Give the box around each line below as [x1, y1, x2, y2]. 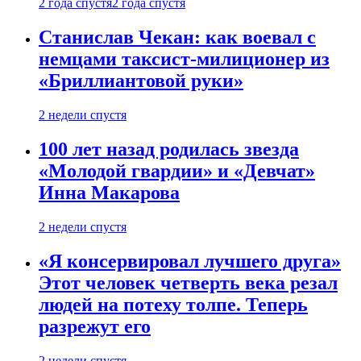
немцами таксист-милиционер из [39, 48, 330, 70]
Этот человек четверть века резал [39, 272, 338, 293]
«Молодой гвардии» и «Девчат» [39, 160, 315, 181]
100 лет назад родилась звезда [39, 138, 299, 160]
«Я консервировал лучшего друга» [39, 250, 341, 272]
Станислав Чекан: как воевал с [39, 27, 316, 48]
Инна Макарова [39, 181, 180, 203]
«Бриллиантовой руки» [39, 70, 243, 92]
